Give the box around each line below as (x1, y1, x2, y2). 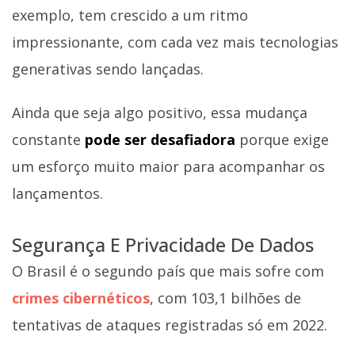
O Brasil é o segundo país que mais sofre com (12, 261, 324, 281)
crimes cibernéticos (12, 288, 150, 307)
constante (12, 130, 85, 150)
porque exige (239, 130, 329, 150)
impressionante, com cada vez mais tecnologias (12, 32, 338, 52)
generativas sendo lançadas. (12, 59, 204, 78)
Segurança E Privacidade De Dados (12, 231, 314, 258)
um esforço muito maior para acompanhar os (12, 157, 325, 177)
